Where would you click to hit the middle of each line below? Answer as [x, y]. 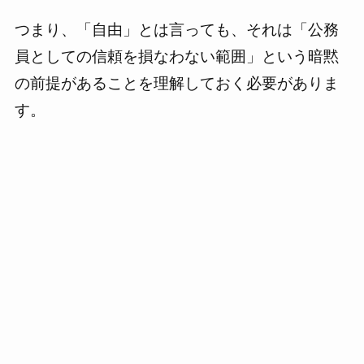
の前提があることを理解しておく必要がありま [176, 84]
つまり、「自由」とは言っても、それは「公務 [176, 30]
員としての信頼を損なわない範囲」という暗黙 [176, 57]
